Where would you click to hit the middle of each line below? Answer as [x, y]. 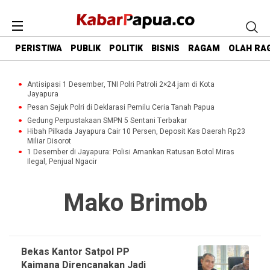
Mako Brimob [135, 203]
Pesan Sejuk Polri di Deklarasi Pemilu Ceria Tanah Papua [121, 107]
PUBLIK [86, 49]
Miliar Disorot [49, 141]
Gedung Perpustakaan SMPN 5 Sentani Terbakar [107, 121]
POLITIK [126, 49]
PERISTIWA [39, 49]
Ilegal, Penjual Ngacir [62, 162]
